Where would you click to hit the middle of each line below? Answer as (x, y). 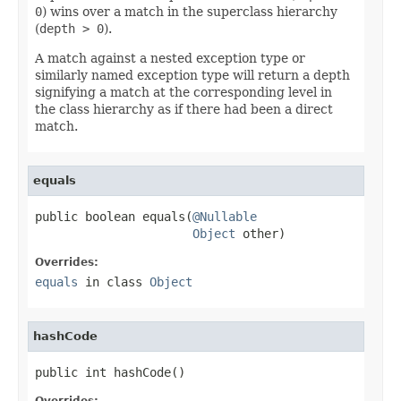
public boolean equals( (114, 216)
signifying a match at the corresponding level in (183, 92)
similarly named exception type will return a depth (192, 75)
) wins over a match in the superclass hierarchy (190, 11)
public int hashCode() (110, 372)
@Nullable (225, 216)
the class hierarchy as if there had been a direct (184, 109)
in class (114, 282)
